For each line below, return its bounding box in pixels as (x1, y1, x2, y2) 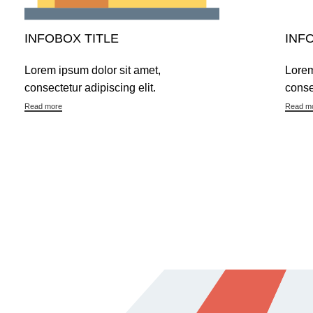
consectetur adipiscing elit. (24, 81, 156, 94)
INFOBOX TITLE (24, 31, 119, 45)
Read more (24, 101, 62, 110)
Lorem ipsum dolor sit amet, (24, 64, 161, 76)
